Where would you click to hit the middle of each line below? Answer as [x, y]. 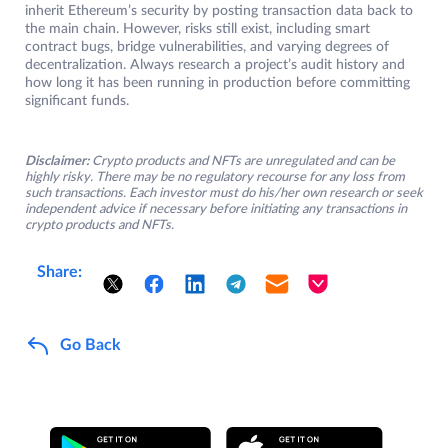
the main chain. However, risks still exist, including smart [197, 28]
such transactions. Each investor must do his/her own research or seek [224, 193]
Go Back [90, 345]
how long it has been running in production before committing [217, 82]
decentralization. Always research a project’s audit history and [215, 64]
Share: [59, 271]
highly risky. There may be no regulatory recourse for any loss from [215, 177]
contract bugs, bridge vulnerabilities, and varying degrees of [207, 46]
